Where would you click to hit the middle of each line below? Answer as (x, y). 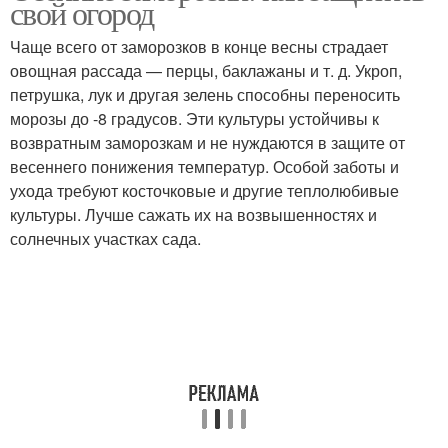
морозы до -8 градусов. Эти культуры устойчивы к (194, 118)
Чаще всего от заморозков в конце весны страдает (199, 46)
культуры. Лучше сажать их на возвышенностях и (193, 214)
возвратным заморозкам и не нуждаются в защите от (207, 142)
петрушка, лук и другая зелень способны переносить (205, 94)
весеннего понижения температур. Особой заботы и (204, 166)
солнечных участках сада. (105, 238)
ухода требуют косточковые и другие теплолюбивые (204, 190)
